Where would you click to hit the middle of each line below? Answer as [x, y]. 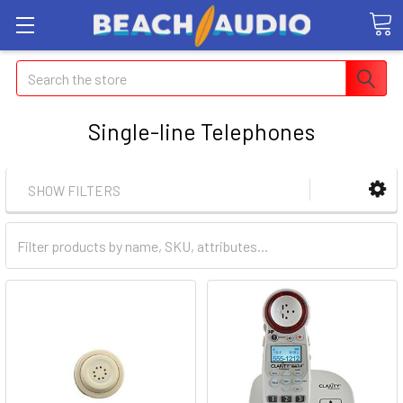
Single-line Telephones [201, 131]
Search [37, 71]
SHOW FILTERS [74, 191]
